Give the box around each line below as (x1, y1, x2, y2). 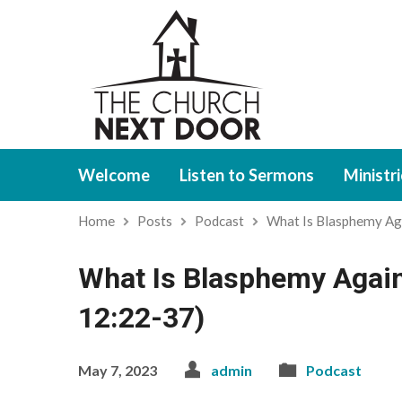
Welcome (78, 165, 150, 185)
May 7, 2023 (78, 362, 157, 379)
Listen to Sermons (179, 165, 314, 185)
